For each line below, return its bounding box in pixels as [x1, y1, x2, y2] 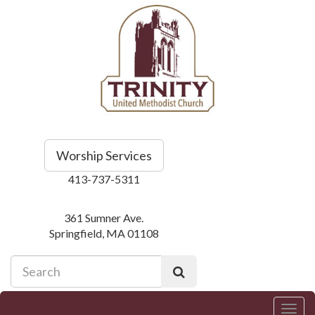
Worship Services [56, 147, 152, 163]
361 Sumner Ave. [64, 210, 143, 224]
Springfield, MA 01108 [49, 226, 159, 240]
